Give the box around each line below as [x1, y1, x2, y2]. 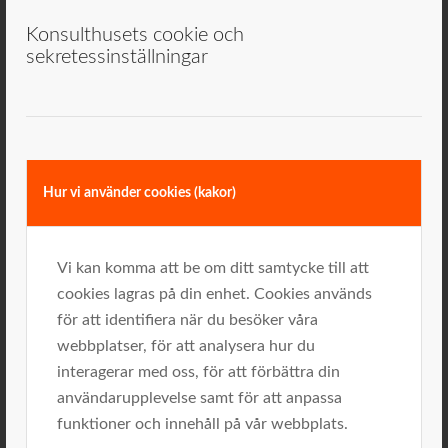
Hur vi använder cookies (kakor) [43, 185, 236, 200]
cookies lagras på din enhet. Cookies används [57, 285, 372, 302]
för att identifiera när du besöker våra [57, 311, 318, 328]
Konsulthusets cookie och [26, 24, 244, 45]
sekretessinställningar [26, 46, 208, 67]
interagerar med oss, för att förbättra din [57, 363, 340, 380]
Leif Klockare [53, 144, 168, 165]
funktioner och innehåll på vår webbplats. [57, 415, 348, 432]
